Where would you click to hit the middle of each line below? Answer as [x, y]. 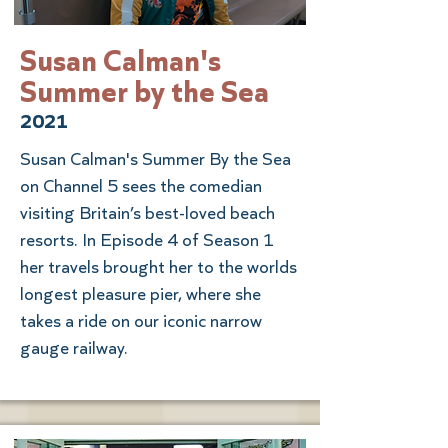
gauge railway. [74, 347]
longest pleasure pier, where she [140, 293]
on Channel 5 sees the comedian [141, 185]
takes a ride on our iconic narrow [141, 320]
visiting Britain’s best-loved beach [147, 212]
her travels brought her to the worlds [158, 266]
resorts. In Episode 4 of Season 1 [147, 239]
